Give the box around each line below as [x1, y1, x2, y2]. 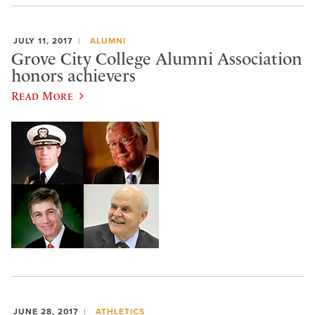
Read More [11, 89, 74, 103]
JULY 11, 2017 [13, 36, 73, 46]
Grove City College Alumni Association [11, 49, 302, 69]
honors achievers [11, 65, 136, 86]
